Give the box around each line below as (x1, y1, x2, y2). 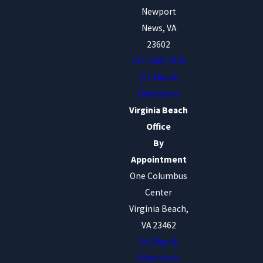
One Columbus (130, 170, 188, 181)
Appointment (130, 153, 187, 165)
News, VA (141, 22, 176, 33)
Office (146, 120, 171, 132)
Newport (141, 5, 176, 17)
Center (145, 186, 173, 198)
